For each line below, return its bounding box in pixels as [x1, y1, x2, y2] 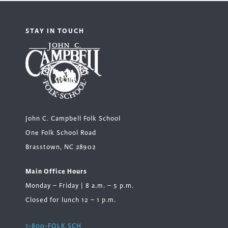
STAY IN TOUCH [25, 26, 84, 35]
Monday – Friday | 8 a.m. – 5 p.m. [25, 182, 134, 190]
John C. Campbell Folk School [25, 115, 121, 123]
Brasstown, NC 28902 [25, 143, 96, 152]
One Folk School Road [25, 129, 96, 137]
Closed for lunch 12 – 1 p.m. [25, 196, 116, 205]
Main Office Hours [25, 167, 87, 176]
